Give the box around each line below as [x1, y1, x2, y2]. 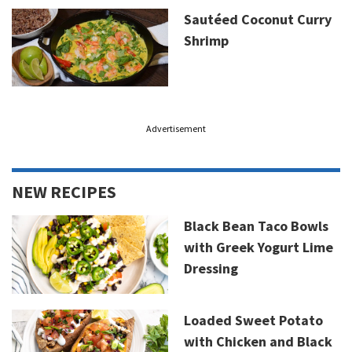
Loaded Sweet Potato [184, 310, 323, 329]
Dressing [184, 259, 238, 277]
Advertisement [146, 123, 206, 134]
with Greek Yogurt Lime [184, 238, 333, 256]
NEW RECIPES [12, 181, 116, 203]
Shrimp [184, 31, 229, 49]
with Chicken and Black [184, 332, 332, 350]
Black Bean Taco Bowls [184, 217, 328, 235]
